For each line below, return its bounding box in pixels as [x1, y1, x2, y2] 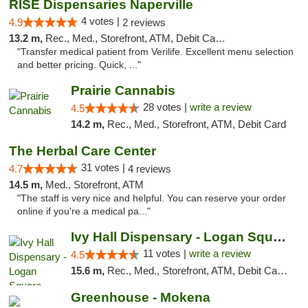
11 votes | [142, 247, 189, 259]
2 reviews [122, 16, 166, 28]
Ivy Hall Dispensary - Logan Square [272, 230, 286, 244]
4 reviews [128, 163, 171, 175]
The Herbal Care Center [9, 144, 156, 158]
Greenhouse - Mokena [70, 290, 210, 305]
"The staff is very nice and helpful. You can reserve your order [17, 193, 286, 203]
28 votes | [142, 101, 190, 113]
